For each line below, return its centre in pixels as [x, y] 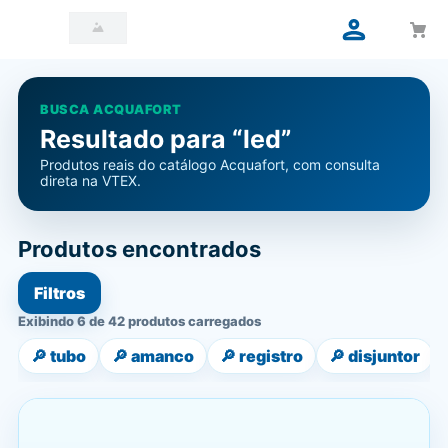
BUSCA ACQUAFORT [111, 109]
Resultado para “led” [166, 139]
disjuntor [384, 356]
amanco [162, 356]
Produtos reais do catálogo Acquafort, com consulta [210, 164]
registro [271, 356]
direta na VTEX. [90, 180]
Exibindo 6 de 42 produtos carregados [139, 321]
